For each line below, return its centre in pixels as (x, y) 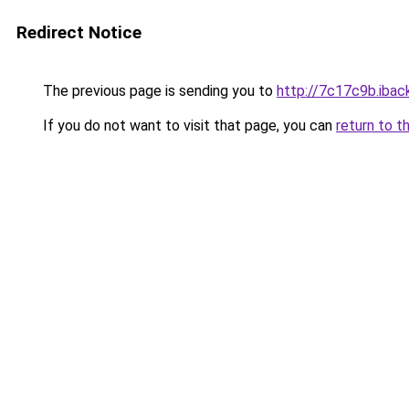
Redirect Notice (79, 32)
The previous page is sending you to (158, 91)
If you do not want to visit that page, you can (188, 126)
